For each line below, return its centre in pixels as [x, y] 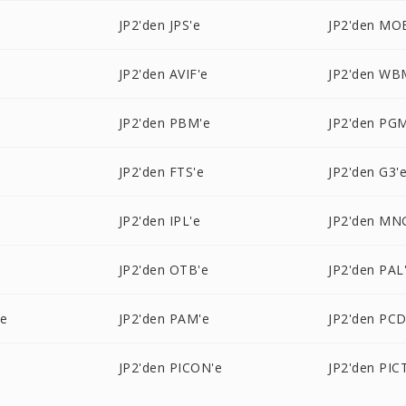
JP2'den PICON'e [170, 367]
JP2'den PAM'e [164, 319]
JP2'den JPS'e [159, 25]
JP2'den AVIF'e [163, 74]
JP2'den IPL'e [159, 221]
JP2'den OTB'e [164, 270]
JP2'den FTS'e [161, 172]
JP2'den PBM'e [164, 123]
